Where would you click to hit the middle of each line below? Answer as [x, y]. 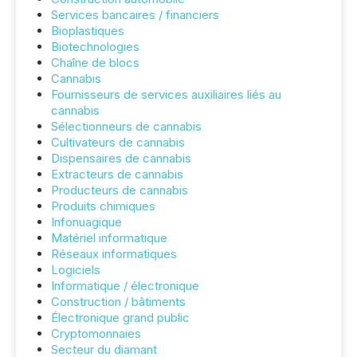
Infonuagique [86, 222]
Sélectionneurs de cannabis [126, 126]
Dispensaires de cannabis [121, 158]
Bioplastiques [88, 31]
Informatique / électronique [125, 286]
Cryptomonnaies [96, 333]
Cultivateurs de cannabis [118, 142]
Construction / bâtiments [118, 302]
